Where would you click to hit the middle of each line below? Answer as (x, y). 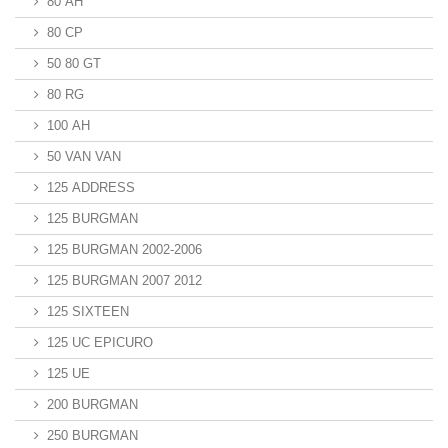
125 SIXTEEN (88, 311)
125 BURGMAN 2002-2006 (124, 249)
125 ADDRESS (91, 187)
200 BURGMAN (92, 404)
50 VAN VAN (84, 156)
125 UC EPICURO (100, 342)
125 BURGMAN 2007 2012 (124, 280)
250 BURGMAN (92, 435)
